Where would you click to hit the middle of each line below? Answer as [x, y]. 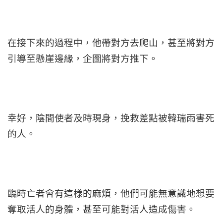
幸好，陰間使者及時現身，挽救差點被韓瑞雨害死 [111, 118]
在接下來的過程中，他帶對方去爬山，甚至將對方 [111, 43]
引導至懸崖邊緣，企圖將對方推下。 [83, 58]
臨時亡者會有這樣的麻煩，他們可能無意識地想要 [111, 193]
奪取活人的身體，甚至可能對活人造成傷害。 [102, 209]
